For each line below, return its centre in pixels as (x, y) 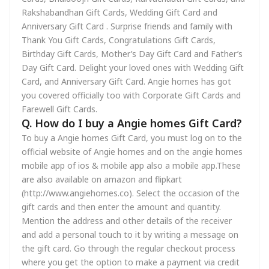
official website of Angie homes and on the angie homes (132, 152)
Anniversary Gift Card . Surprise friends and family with (127, 26)
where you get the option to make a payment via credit (131, 262)
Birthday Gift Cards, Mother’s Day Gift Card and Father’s (132, 54)
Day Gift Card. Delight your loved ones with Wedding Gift (133, 68)
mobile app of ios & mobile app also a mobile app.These (131, 165)
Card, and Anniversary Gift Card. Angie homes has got (126, 81)
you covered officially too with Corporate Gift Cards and (131, 95)
